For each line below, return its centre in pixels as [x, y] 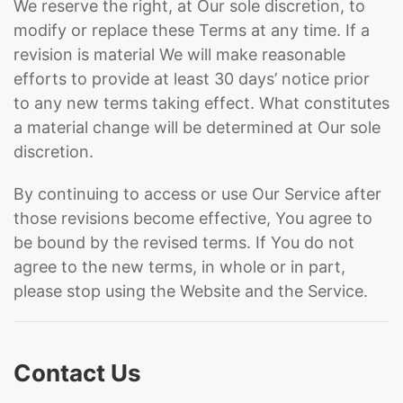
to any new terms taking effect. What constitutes [201, 103]
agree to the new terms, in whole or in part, [179, 267]
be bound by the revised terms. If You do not [184, 242]
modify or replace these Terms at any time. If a [192, 30]
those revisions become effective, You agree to [193, 218]
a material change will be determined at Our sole [197, 127]
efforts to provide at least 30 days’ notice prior [192, 79]
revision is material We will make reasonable [179, 54]
